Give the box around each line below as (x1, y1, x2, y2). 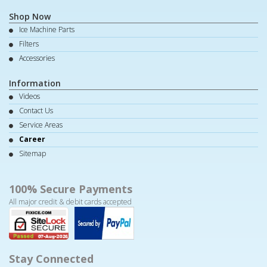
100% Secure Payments (9, 182, 132, 197)
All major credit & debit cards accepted (9, 197, 132, 207)
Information (9, 77, 61, 89)
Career (19, 134, 45, 145)
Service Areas (19, 120, 63, 131)
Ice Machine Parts (19, 24, 74, 35)
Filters (19, 39, 39, 49)
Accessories (19, 53, 55, 64)
